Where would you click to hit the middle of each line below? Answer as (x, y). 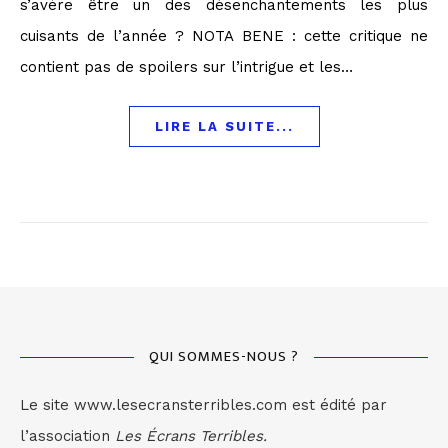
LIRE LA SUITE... (224, 126)
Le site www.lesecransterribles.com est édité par (203, 405)
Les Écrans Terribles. (191, 436)
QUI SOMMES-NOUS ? (224, 356)
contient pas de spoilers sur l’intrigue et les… (186, 67)
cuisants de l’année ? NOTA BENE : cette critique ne (224, 36)
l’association (67, 436)
